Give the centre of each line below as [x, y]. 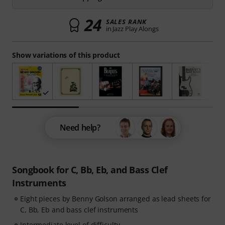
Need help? [80, 127]
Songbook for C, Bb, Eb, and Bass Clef [90, 170]
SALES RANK [126, 22]
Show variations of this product [66, 55]
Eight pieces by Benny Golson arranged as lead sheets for [116, 198]
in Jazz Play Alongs [132, 29]
